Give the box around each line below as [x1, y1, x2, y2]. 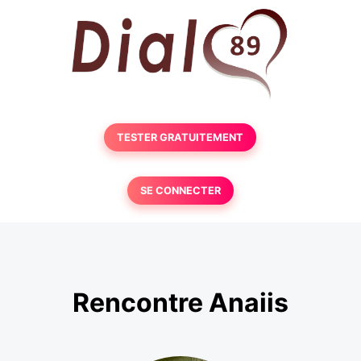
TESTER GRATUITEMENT [117, 131, 244, 143]
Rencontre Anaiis [73, 287, 288, 319]
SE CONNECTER [139, 185, 221, 197]
